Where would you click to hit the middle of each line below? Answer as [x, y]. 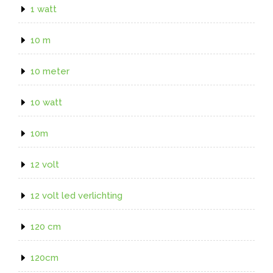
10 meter [50, 71]
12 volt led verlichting [76, 195]
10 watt [46, 102]
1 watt [44, 9]
